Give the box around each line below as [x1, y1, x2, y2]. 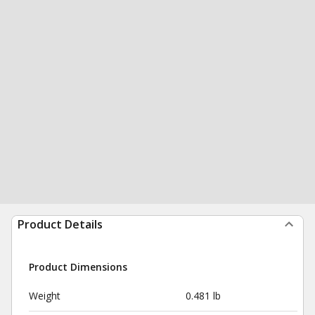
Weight [29, 289, 60, 302]
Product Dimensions [29, 260, 127, 274]
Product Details [18, 217, 103, 232]
